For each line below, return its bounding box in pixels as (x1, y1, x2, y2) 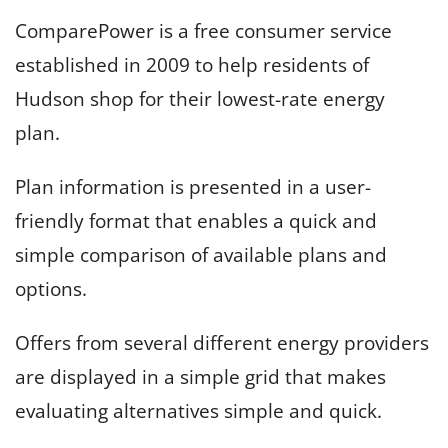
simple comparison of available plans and (15, 241, 387, 268)
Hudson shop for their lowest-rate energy (15, 85, 385, 112)
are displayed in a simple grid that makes (15, 363, 386, 390)
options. (15, 275, 87, 302)
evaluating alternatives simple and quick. (15, 397, 382, 424)
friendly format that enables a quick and (15, 207, 377, 234)
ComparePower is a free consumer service (15, 17, 392, 44)
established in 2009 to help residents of (15, 51, 369, 78)
